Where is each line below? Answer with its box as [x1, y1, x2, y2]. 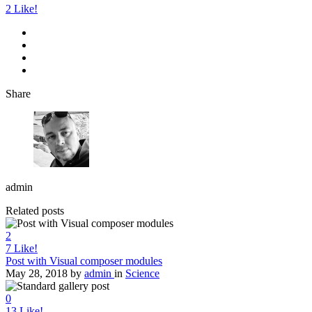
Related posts [6, 204, 64, 217]
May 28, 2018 [6, 267, 68, 279]
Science [125, 267, 159, 279]
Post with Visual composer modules [6, 254, 162, 267]
